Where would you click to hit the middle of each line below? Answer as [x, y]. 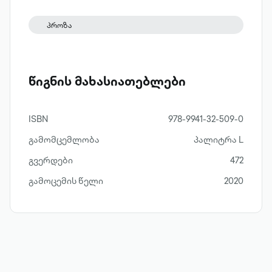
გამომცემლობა [64, 140]
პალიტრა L [219, 140]
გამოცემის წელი [66, 181]
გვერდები [51, 160]
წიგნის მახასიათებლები [107, 81]
